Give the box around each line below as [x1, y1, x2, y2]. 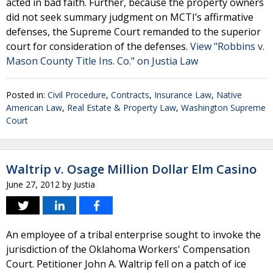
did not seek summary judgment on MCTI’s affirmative [6, 10, 253, 24]
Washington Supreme [181, 102, 266, 113]
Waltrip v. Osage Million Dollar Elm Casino [6, 161, 257, 177]
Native [216, 89, 242, 101]
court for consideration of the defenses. [6, 40, 190, 53]
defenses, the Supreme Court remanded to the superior [6, 25, 261, 38]
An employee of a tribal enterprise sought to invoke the [6, 228, 261, 241]
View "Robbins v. [190, 40, 264, 53]
